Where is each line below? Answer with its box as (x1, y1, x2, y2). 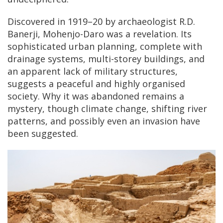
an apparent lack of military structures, (7, 65, 178, 77)
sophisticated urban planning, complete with (7, 40, 202, 52)
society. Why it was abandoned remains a (7, 90, 184, 102)
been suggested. (7, 127, 78, 139)
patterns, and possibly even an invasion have (7, 115, 200, 127)
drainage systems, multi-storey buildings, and (7, 53, 205, 65)
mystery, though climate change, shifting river (7, 103, 207, 114)
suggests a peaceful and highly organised (7, 78, 185, 90)
